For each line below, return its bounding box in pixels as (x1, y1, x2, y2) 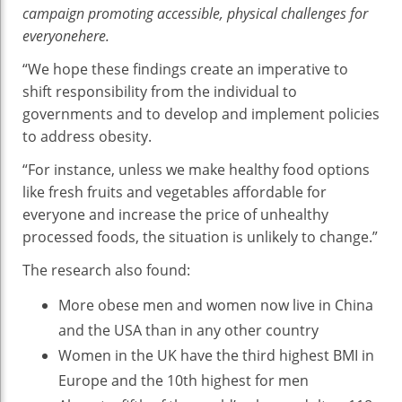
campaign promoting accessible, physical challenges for (22, 4, 368, 24)
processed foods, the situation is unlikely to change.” (22, 227, 378, 248)
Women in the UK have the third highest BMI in (58, 345, 374, 366)
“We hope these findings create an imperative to (22, 59, 348, 80)
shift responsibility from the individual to (22, 82, 297, 102)
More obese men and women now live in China (58, 295, 373, 316)
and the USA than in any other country (58, 320, 319, 341)
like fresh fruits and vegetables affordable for (22, 182, 327, 203)
